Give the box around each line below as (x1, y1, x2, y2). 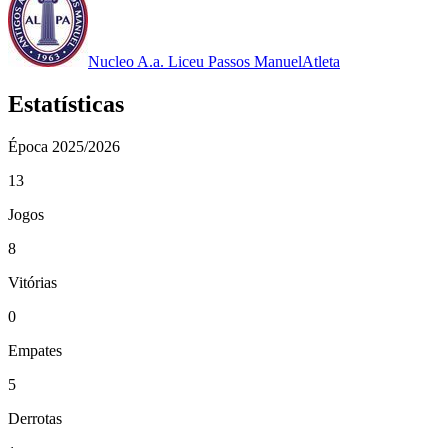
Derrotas (8, 409, 62, 427)
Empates (8, 341, 62, 359)
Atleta (302, 52, 340, 70)
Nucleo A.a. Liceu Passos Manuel (88, 52, 302, 70)
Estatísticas (8, 90, 124, 117)
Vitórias (8, 273, 57, 291)
